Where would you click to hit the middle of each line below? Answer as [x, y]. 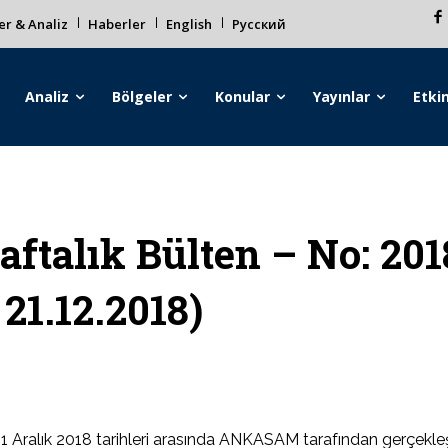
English [189, 24]
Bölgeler [142, 96]
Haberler [117, 24]
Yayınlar [342, 96]
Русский [259, 24]
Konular [243, 96]
